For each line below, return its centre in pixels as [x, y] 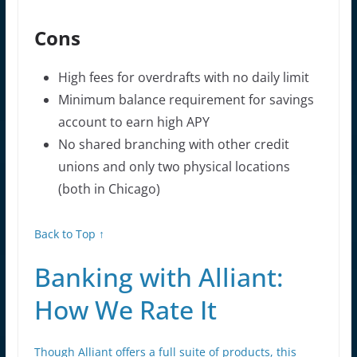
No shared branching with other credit [173, 144]
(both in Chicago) [109, 188]
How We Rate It [125, 309]
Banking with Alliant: [159, 277]
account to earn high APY [133, 122]
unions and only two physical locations [174, 166]
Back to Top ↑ [69, 233]
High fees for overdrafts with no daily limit [183, 77]
